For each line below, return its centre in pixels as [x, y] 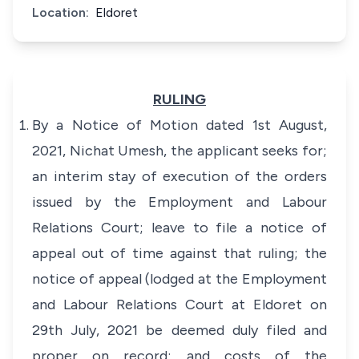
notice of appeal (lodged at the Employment [179, 279]
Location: [61, 12]
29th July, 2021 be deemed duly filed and [179, 330]
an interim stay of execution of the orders [179, 176]
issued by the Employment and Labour [179, 202]
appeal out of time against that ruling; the [179, 253]
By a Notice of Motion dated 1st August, [179, 125]
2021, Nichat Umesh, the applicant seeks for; [179, 151]
